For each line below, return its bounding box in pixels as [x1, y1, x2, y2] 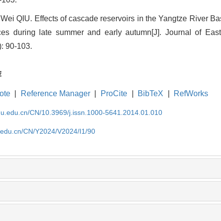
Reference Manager [20, 89, 90, 98]
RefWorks [174, 89, 209, 98]
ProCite [100, 89, 127, 98]
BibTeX [138, 89, 164, 98]
